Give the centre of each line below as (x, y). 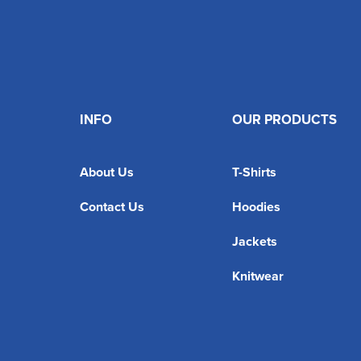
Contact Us (112, 206)
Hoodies (256, 206)
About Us (107, 172)
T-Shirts (254, 172)
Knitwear (257, 276)
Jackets (254, 241)
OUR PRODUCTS (284, 119)
